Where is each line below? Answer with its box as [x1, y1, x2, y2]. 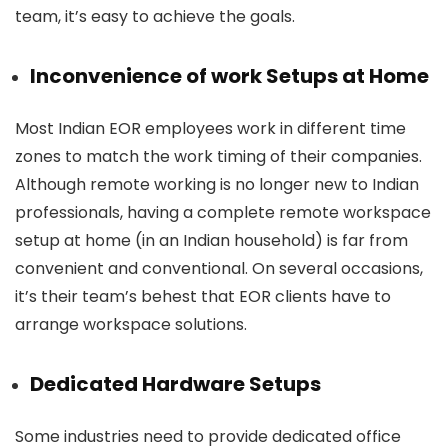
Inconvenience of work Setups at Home [30, 62, 429, 91]
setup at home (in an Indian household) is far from [15, 229, 408, 253]
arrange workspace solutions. [15, 313, 247, 337]
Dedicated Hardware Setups [30, 370, 321, 399]
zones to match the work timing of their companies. [15, 145, 422, 169]
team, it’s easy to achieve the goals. [15, 5, 295, 29]
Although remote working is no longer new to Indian [15, 173, 419, 197]
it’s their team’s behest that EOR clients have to [15, 285, 391, 309]
